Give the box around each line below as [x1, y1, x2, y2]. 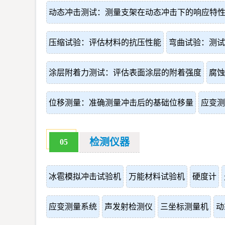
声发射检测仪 [104, 202, 153, 211]
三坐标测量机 [160, 202, 208, 211]
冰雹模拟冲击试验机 [49, 172, 121, 181]
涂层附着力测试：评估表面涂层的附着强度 [49, 68, 201, 77]
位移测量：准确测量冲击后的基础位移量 [49, 98, 193, 107]
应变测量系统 [49, 202, 97, 211]
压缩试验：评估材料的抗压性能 [49, 38, 161, 47]
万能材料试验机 [129, 172, 185, 181]
